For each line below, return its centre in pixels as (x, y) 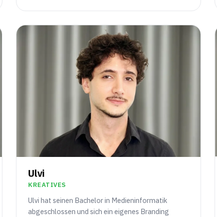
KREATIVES (47, 185)
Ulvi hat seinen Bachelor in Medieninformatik (98, 200)
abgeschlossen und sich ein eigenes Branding (99, 211)
